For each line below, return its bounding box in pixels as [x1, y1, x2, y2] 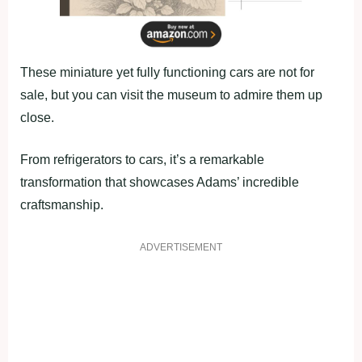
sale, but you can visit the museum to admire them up [20, 87, 322, 102]
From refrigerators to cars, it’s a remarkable [20, 152, 264, 166]
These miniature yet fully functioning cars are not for [20, 65, 314, 79]
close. [20, 110, 54, 124]
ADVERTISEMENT [140, 241, 222, 253]
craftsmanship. [20, 197, 103, 212]
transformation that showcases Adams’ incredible [20, 175, 299, 189]
